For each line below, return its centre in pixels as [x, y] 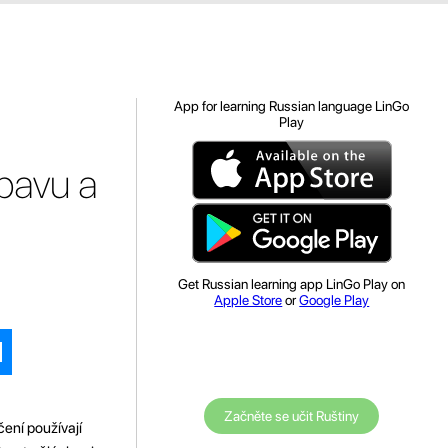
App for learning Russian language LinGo [292, 106]
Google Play [334, 300]
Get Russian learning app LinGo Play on [292, 284]
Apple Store [248, 300]
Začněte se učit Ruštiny [292, 416]
